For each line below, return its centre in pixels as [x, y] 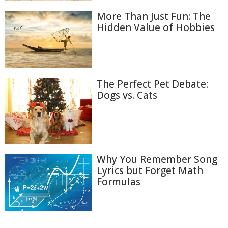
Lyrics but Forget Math [150, 170]
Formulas [119, 181]
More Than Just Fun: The [154, 16]
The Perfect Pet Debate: [152, 84]
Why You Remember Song [157, 159]
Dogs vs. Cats [127, 95]
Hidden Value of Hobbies [156, 27]
